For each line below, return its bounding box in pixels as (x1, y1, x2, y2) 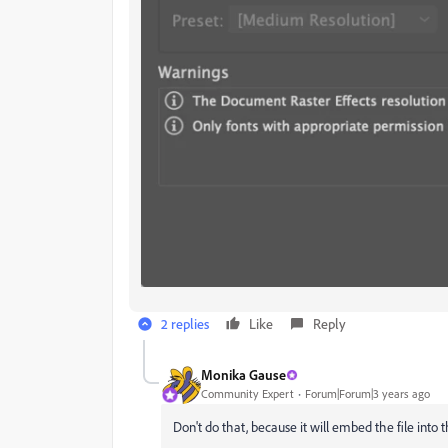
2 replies (161, 314, 209, 332)
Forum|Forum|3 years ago (305, 386, 430, 402)
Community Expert (201, 386, 294, 402)
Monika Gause (201, 366, 286, 384)
